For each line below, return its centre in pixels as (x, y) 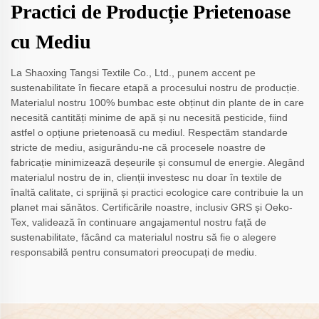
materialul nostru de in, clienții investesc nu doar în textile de (146, 178)
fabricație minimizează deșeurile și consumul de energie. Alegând (158, 163)
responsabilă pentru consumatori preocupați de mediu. (134, 252)
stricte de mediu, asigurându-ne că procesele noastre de (138, 148)
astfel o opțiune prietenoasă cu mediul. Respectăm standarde (149, 133)
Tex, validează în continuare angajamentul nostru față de (138, 223)
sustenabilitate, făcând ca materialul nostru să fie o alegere (143, 237)
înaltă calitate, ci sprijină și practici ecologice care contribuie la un (157, 193)
